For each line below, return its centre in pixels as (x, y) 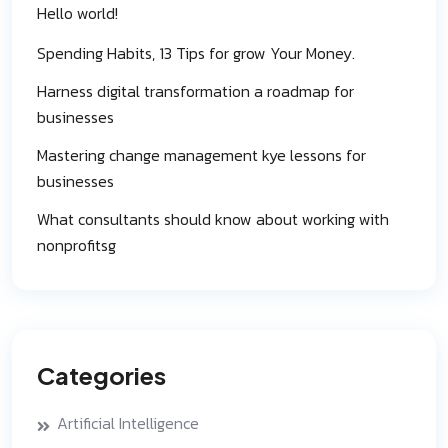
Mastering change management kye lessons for (201, 154)
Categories (101, 374)
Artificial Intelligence (128, 422)
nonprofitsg (76, 244)
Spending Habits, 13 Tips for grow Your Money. (196, 52)
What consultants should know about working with (213, 218)
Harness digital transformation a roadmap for (195, 90)
